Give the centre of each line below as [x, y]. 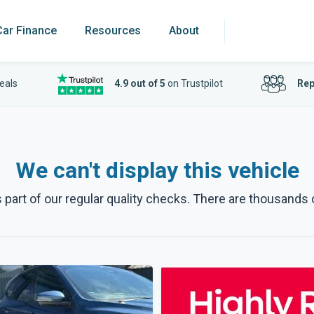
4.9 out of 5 [139, 83]
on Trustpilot [194, 83]
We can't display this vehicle [157, 170]
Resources [113, 30]
